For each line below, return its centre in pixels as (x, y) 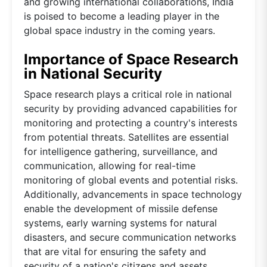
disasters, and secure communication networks (130, 237)
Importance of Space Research (131, 59)
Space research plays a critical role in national (128, 94)
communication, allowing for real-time (110, 165)
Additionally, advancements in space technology (133, 194)
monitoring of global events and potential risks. (131, 180)
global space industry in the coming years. (119, 30)
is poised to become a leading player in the (122, 16)
